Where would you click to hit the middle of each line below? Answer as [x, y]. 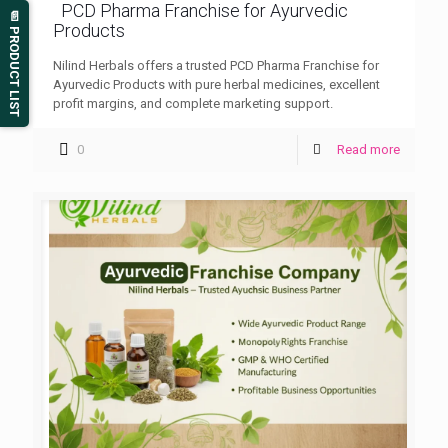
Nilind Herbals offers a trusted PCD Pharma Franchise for [216, 66]
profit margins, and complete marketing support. [193, 104]
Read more [368, 150]
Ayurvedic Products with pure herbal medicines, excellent [216, 85]
